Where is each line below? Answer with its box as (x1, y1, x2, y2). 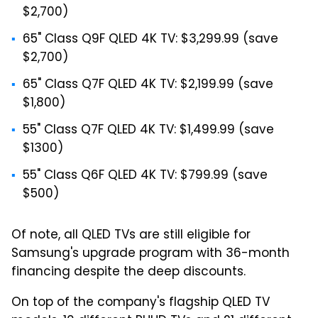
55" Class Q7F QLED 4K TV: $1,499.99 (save (23, 120, 274, 141)
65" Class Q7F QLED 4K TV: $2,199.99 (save (23, 75, 273, 95)
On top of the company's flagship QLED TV (11, 292, 270, 313)
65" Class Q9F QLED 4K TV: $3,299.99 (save (23, 29, 278, 50)
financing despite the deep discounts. (11, 262, 246, 283)
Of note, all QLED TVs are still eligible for (11, 225, 251, 246)
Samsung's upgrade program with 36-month (11, 243, 290, 264)
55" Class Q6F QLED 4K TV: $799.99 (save (23, 165, 268, 186)
